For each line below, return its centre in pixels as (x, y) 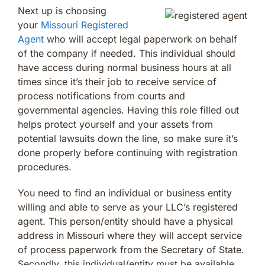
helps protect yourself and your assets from (115, 124)
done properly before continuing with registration (127, 152)
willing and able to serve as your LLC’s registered (128, 207)
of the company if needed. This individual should (127, 53)
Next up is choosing (62, 10)
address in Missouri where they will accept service (130, 235)
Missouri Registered (85, 25)
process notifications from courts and (101, 96)
